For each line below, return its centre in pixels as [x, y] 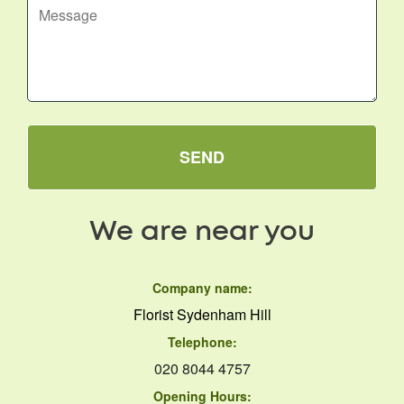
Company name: [202, 287]
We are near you [202, 231]
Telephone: [202, 341]
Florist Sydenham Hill [202, 314]
